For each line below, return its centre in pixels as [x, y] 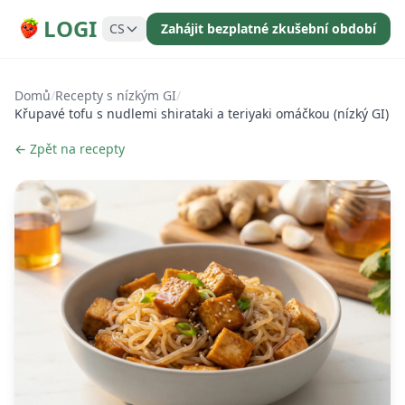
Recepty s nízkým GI [116, 95]
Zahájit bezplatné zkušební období [268, 28]
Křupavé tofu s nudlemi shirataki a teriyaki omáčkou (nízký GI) [202, 113]
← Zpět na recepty [70, 149]
